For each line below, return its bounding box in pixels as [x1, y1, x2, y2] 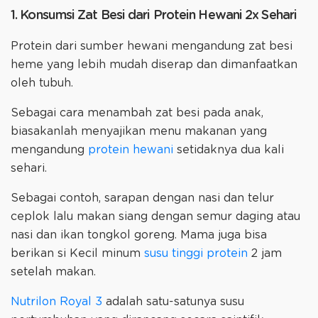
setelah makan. [11, 266, 96, 278]
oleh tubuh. [11, 77, 77, 89]
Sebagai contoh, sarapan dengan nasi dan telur [11, 192, 274, 204]
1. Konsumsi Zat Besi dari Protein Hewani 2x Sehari [11, 9, 297, 23]
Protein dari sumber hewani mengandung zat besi [11, 40, 292, 53]
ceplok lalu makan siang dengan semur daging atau [11, 211, 300, 223]
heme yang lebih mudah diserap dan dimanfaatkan [11, 59, 297, 71]
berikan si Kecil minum [11, 248, 144, 260]
